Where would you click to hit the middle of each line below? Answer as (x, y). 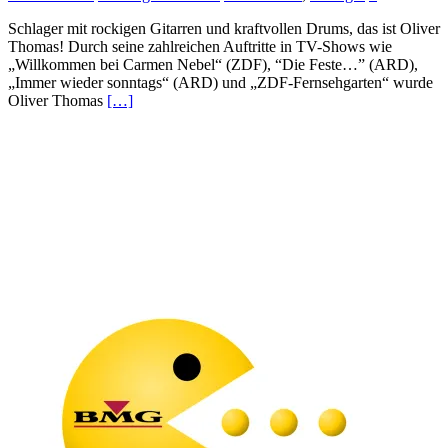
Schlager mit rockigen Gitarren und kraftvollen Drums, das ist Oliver (224, 29)
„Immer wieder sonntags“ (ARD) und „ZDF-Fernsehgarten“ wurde (220, 83)
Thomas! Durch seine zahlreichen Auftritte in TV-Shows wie (200, 47)
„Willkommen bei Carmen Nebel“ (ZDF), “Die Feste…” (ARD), (213, 65)
